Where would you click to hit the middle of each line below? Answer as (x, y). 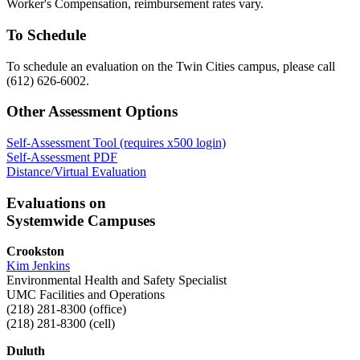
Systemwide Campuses (81, 220)
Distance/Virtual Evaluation (76, 171)
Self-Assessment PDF (62, 157)
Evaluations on (56, 202)
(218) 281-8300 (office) (66, 309)
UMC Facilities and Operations (86, 295)
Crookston (35, 252)
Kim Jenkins (38, 266)
